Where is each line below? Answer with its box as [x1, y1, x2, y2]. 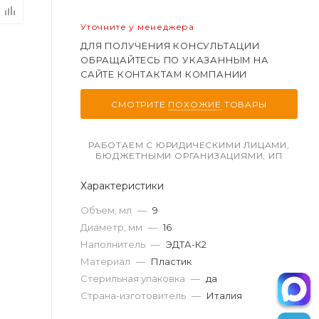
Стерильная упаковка [80, 272, 185, 284]
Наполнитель [80, 238, 145, 250]
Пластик [151, 255, 192, 267]
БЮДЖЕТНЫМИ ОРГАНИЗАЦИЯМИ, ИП [95, 150, 283, 161]
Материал [80, 255, 130, 267]
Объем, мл [80, 204, 132, 216]
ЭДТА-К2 [166, 238, 206, 250]
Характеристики [80, 179, 164, 192]
